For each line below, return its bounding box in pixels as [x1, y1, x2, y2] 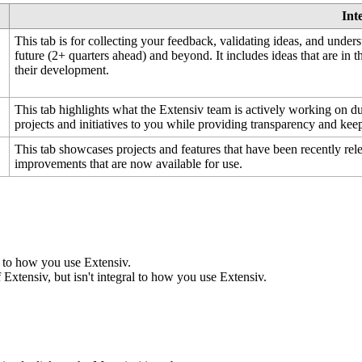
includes [226, 48, 269, 63]
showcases [59, 142, 114, 157]
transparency [250, 117, 316, 132]
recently [301, 142, 342, 157]
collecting [88, 34, 138, 48]
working [288, 103, 332, 117]
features [181, 142, 221, 157]
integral [97, 270, 135, 284]
